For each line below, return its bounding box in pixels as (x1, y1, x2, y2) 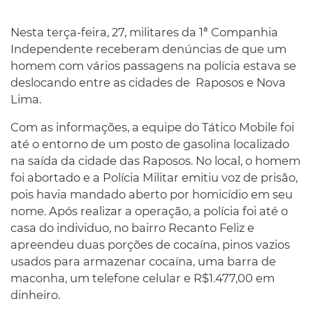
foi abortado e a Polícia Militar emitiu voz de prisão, (10, 170, 298, 184)
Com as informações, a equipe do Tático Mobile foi (10, 119, 294, 134)
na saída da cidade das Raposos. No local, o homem (10, 153, 300, 168)
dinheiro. (10, 287, 60, 302)
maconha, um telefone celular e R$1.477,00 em (10, 270, 275, 285)
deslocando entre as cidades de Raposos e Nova (10, 75, 286, 89)
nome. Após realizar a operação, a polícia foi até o (10, 203, 288, 218)
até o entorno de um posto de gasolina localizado (10, 136, 289, 151)
